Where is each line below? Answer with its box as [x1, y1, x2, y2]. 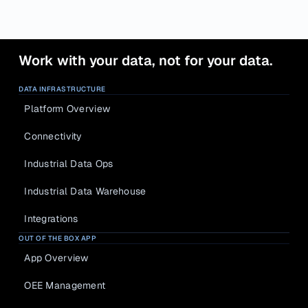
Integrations [24, 212, 78, 225]
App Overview [24, 251, 89, 264]
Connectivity [24, 129, 82, 142]
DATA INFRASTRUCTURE [19, 85, 106, 93]
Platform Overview [24, 102, 111, 115]
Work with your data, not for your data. [19, 52, 274, 69]
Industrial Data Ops [24, 157, 113, 170]
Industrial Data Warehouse [24, 184, 146, 197]
